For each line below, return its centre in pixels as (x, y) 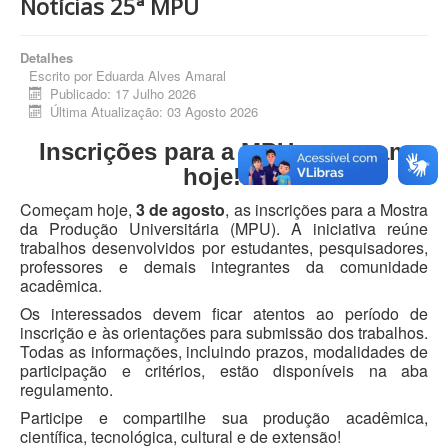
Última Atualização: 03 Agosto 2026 (154, 112)
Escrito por (62, 76)
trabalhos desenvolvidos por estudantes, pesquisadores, (224, 248)
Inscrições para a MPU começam (224, 152)
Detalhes (46, 58)
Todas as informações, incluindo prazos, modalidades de (224, 352)
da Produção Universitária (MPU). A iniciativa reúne (224, 229)
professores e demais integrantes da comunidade (224, 267)
